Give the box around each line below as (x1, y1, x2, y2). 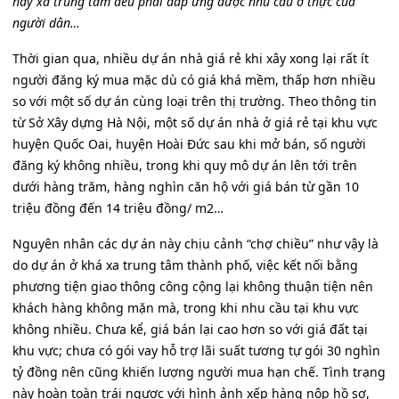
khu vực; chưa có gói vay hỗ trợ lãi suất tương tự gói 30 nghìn (12, 342, 380, 359)
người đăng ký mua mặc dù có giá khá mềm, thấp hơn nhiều (12, 71, 376, 88)
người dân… (12, 14, 80, 31)
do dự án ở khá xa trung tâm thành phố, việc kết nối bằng (12, 256, 358, 273)
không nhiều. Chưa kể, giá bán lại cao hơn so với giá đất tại (12, 321, 368, 338)
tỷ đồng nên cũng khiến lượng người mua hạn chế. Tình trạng (12, 363, 386, 380)
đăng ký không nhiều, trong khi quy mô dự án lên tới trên (12, 157, 357, 174)
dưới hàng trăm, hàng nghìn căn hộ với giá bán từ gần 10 (12, 178, 359, 195)
